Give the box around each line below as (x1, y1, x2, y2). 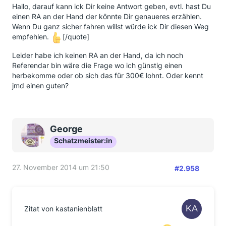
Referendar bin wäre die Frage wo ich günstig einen (12, 61, 182, 70)
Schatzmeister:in (54, 136, 112, 145)
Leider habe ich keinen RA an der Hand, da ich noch (12, 51, 183, 60)
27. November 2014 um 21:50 (12, 163, 109, 172)
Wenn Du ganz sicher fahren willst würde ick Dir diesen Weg (12, 22, 209, 31)
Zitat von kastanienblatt (24, 204, 102, 213)
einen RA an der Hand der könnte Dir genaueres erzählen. (12, 12, 202, 21)
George (50, 124, 83, 134)
